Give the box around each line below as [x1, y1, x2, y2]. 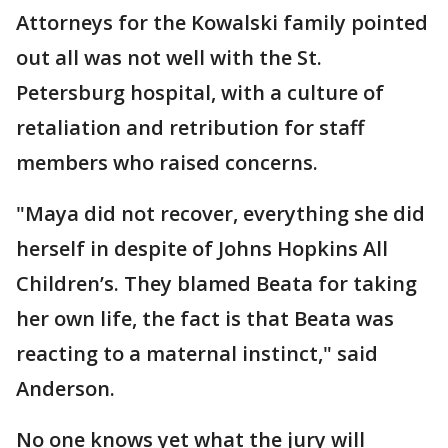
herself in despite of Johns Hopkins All [16, 235, 388, 262]
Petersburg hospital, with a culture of [16, 79, 384, 106]
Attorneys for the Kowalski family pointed [16, 9, 428, 36]
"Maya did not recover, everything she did [16, 200, 425, 227]
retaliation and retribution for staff [16, 114, 364, 141]
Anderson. [16, 375, 115, 402]
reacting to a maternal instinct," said [16, 340, 378, 367]
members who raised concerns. [16, 149, 323, 176]
